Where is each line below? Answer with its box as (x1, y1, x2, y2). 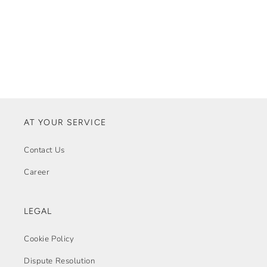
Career (24, 167, 50, 178)
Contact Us (24, 145, 65, 156)
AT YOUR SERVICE (24, 117, 106, 128)
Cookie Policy (24, 234, 74, 245)
